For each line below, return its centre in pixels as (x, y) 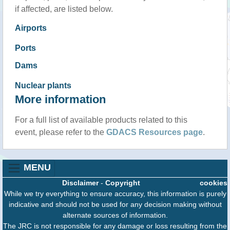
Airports (31, 28)
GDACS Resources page (154, 132)
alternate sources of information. (115, 215)
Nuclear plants (43, 85)
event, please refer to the (60, 132)
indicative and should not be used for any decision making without (115, 204)
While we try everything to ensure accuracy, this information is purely (115, 193)
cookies (214, 183)
